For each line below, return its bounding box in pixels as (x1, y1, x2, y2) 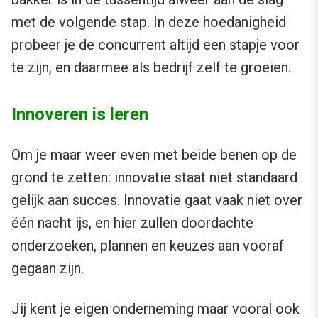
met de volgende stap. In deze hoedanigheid (11, 13, 286, 31)
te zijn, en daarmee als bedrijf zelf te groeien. (11, 58, 291, 76)
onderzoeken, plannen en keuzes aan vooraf (11, 236, 284, 254)
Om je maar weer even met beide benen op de (11, 146, 297, 163)
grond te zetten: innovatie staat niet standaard (11, 168, 297, 186)
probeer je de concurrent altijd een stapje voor (11, 35, 300, 53)
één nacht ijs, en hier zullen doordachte (11, 214, 253, 231)
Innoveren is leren (11, 104, 148, 124)
